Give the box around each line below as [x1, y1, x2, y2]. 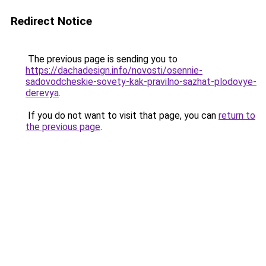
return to [218, 110, 255, 121]
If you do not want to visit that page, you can [26, 110, 218, 121]
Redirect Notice [11, 14, 92, 28]
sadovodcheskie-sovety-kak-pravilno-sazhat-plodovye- [26, 76, 256, 87]
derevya [26, 87, 59, 99]
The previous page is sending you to [26, 53, 178, 65]
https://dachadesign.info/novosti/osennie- [26, 65, 202, 76]
